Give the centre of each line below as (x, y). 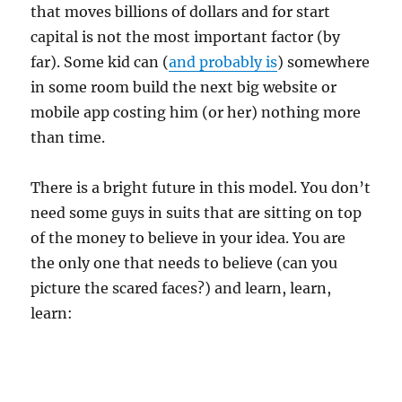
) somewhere (324, 62)
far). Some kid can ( (100, 62)
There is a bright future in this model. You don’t (201, 188)
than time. (68, 137)
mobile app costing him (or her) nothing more (196, 112)
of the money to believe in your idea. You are (188, 238)
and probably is (223, 62)
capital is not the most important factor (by (186, 37)
